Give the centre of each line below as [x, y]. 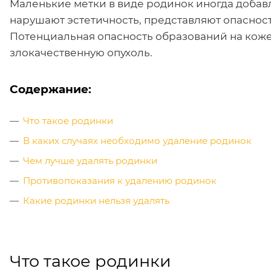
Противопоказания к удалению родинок [120, 181]
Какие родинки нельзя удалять [96, 201]
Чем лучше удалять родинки [90, 161]
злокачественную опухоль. [81, 53]
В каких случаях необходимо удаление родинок [137, 141]
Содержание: [51, 89]
